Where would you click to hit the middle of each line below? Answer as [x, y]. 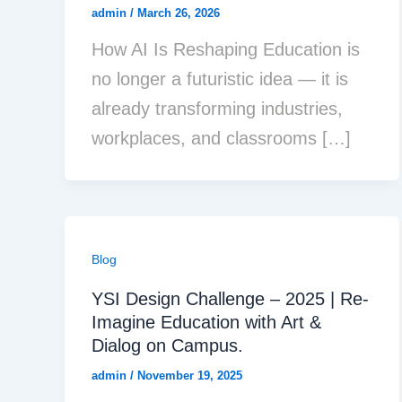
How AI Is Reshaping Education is [226, 50]
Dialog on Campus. [167, 346]
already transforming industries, [217, 109]
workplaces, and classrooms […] [221, 139]
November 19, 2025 [190, 376]
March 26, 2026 [179, 13]
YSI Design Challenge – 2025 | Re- [230, 299]
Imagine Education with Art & [206, 323]
